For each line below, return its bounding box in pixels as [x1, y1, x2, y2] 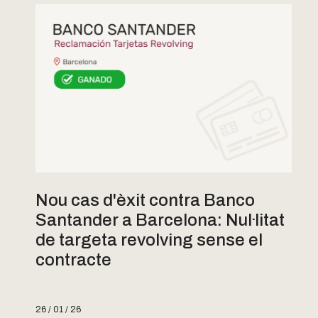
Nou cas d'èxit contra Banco [35, 191, 255, 210]
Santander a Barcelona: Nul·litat [35, 211, 285, 230]
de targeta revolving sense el [35, 231, 263, 250]
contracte [35, 251, 111, 270]
